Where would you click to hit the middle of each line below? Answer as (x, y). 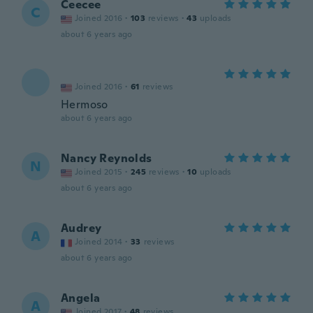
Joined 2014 (99, 242)
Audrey (81, 228)
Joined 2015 (99, 172)
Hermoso (85, 104)
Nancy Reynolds (107, 158)
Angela (81, 298)
